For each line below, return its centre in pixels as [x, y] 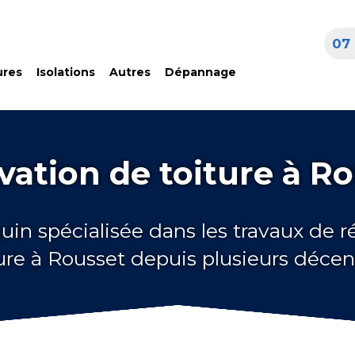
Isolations [65, 72]
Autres [130, 72]
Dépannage [200, 72]
